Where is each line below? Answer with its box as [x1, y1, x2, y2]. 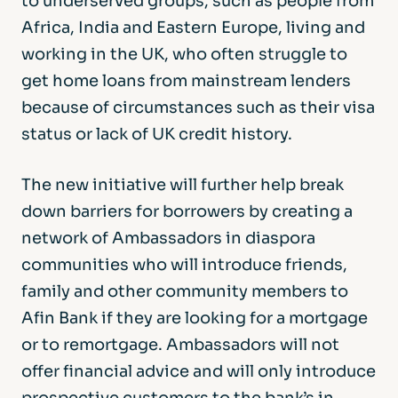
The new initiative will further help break [21, 175, 344, 195]
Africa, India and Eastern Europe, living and [21, 18, 365, 37]
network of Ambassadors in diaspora [21, 228, 315, 248]
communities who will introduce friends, [21, 255, 347, 275]
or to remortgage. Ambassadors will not [21, 335, 339, 354]
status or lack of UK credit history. [21, 124, 292, 144]
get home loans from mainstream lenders [21, 71, 351, 91]
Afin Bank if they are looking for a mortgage [21, 308, 368, 328]
